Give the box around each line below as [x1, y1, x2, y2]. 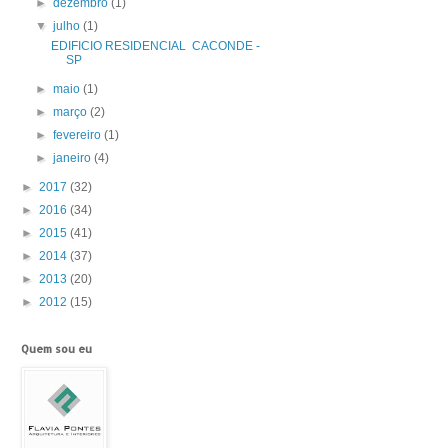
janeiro [53, 151, 95, 166]
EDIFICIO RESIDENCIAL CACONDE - [50, 39, 260, 54]
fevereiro [53, 128, 105, 143]
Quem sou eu [21, 342, 92, 357]
